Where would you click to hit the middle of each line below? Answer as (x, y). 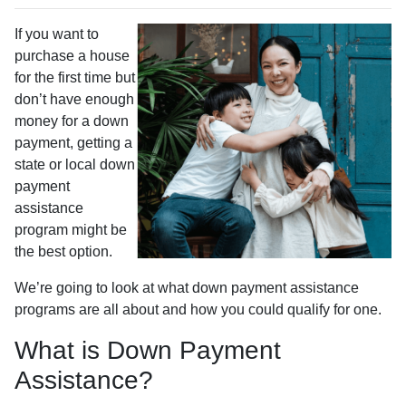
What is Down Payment (148, 350)
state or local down (75, 164)
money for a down (72, 121)
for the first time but (75, 77)
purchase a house (72, 56)
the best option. (63, 251)
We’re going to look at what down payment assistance (187, 288)
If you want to (57, 34)
